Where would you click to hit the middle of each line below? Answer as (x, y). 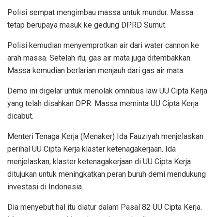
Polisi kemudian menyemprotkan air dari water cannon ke (103, 46)
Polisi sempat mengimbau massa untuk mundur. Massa (100, 13)
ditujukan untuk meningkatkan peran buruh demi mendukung (107, 174)
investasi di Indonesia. (45, 187)
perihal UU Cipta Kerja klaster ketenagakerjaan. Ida (92, 149)
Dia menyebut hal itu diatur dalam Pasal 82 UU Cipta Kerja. (105, 207)
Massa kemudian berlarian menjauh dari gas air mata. (96, 71)
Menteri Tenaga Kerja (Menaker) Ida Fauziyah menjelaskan (105, 137)
